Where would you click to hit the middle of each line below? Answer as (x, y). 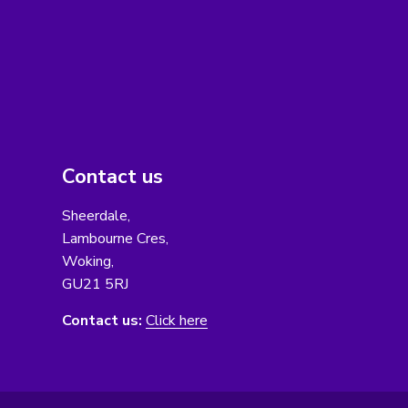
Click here (176, 321)
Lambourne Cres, (115, 239)
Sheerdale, (96, 216)
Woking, (87, 262)
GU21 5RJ (95, 285)
